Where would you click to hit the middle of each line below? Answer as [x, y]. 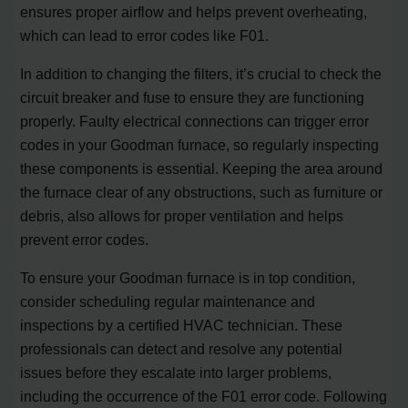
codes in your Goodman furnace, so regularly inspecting [200, 144]
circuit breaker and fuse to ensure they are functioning [193, 97]
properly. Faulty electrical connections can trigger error [195, 121]
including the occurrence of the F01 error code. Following [204, 397]
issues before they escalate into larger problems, [176, 373]
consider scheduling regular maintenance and [168, 302]
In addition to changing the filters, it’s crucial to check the [201, 73]
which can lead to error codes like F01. [145, 35]
